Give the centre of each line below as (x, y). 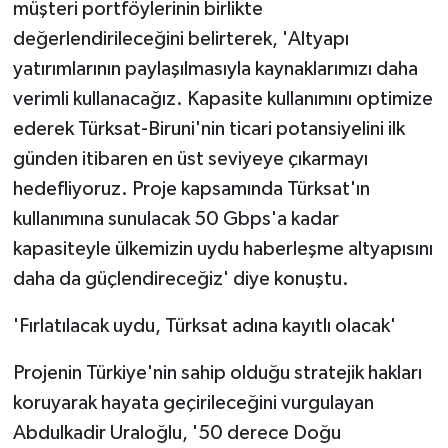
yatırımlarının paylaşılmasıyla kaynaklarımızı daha (215, 68)
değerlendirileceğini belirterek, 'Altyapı (180, 38)
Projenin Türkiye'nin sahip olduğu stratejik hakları (217, 372)
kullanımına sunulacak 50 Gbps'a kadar (175, 218)
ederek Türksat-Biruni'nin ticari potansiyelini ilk (208, 128)
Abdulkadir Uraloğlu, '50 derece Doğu (176, 432)
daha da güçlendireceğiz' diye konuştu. (180, 278)
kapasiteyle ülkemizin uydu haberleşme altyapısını (222, 248)
